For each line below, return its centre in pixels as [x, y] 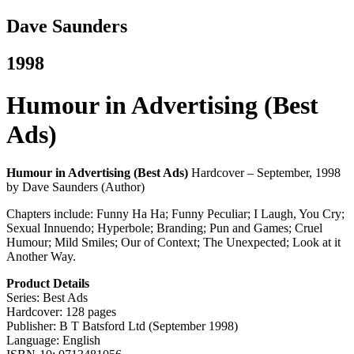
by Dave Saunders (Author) [75, 187]
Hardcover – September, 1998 [264, 173]
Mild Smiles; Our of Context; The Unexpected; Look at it [196, 243]
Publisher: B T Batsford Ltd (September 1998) [122, 326]
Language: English [53, 341]
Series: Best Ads [47, 298]
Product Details [48, 284]
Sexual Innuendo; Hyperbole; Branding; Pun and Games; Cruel [164, 228]
